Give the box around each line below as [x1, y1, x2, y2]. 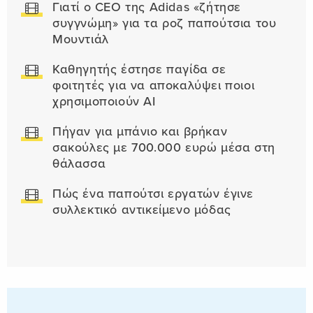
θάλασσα [52, 156, 106, 172]
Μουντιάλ [52, 32, 109, 48]
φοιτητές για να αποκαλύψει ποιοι [52, 78, 255, 94]
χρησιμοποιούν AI [52, 94, 156, 110]
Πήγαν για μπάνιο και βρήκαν [52, 124, 228, 140]
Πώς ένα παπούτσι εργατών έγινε [52, 187, 254, 202]
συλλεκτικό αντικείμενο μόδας [52, 203, 231, 218]
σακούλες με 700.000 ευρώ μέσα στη [52, 140, 275, 156]
